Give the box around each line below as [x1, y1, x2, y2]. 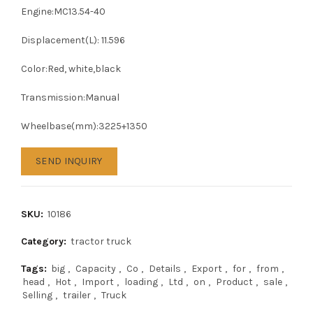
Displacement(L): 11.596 [21, 34, 125, 46]
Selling [22, 289, 52, 301]
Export [191, 263, 222, 275]
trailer [63, 289, 91, 301]
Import [82, 276, 114, 288]
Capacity [75, 263, 116, 275]
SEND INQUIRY [36, 155, 103, 167]
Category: [21, 235, 69, 247]
